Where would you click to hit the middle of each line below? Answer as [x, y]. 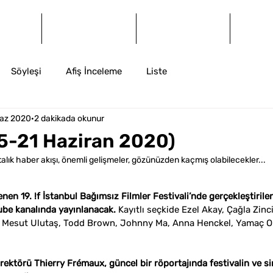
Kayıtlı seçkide [149, 210]
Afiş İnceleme [94, 71]
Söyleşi [26, 71]
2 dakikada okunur [69, 118]
